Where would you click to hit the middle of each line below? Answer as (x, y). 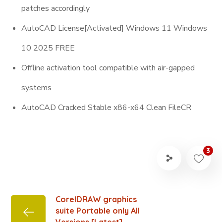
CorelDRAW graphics (96, 199)
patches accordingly (56, 8)
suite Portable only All (98, 211)
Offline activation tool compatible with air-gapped (108, 68)
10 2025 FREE (48, 48)
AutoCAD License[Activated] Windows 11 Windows (114, 28)
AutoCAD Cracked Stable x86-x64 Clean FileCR (107, 108)
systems (37, 88)
